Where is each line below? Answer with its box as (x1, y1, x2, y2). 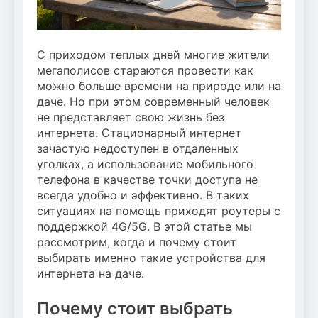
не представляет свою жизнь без (37, 110, 224, 125)
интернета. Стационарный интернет (37, 126, 241, 141)
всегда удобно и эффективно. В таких (37, 188, 249, 203)
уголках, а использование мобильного (37, 157, 253, 172)
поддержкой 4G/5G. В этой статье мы (37, 219, 252, 234)
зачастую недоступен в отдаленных (37, 141, 238, 156)
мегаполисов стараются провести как (37, 63, 253, 78)
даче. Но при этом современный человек (37, 94, 270, 109)
